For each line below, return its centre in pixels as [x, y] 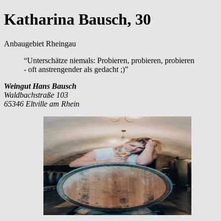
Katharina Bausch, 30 [77, 19]
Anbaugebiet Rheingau [40, 43]
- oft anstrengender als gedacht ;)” [76, 69]
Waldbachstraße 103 [36, 95]
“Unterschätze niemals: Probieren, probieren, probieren [109, 60]
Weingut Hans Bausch [40, 86]
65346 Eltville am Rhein [42, 104]
